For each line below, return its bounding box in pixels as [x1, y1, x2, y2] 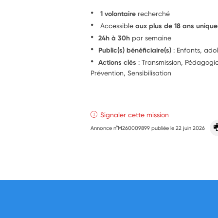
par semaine [130, 33, 172, 42]
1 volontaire [98, 9, 138, 18]
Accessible [98, 21, 136, 30]
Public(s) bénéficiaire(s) [98, 45, 172, 54]
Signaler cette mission [100, 110, 169, 119]
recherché [138, 9, 170, 18]
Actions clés [98, 57, 137, 67]
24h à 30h [98, 33, 130, 42]
